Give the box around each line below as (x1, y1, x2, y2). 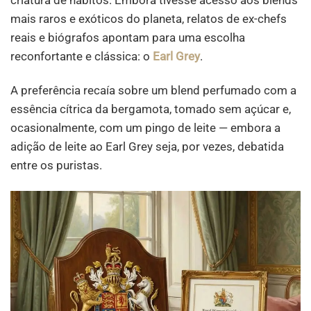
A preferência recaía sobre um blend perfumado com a (10, 83, 296, 98)
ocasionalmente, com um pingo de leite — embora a (10, 121, 280, 135)
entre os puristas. (10, 158, 102, 173)
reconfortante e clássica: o (10, 49, 153, 63)
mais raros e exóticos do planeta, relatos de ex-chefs (10, 11, 287, 26)
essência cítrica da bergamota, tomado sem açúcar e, (10, 102, 291, 117)
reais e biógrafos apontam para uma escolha (10, 30, 245, 44)
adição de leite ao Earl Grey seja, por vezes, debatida (10, 140, 284, 154)
